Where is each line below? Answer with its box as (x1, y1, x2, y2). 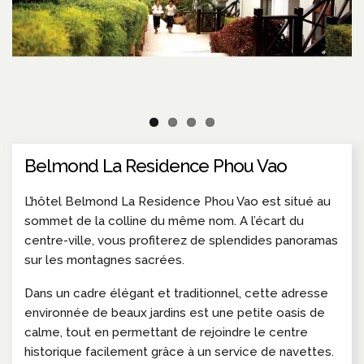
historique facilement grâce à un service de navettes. (24, 344, 334, 359)
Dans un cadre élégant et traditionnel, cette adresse (24, 285, 328, 301)
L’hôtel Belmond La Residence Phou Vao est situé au (24, 193, 331, 209)
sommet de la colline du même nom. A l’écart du (24, 213, 304, 228)
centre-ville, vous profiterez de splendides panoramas (24, 232, 338, 248)
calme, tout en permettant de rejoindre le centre (24, 324, 308, 340)
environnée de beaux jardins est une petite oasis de (24, 305, 325, 320)
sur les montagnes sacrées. (24, 252, 184, 267)
